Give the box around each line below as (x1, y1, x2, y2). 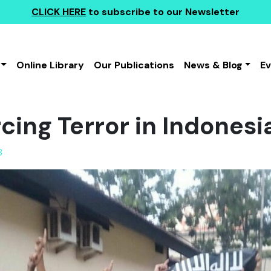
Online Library (16, 59, 84, 71)
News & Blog (183, 59, 243, 71)
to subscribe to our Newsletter (86, 5, 240, 18)
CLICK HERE (31, 5, 86, 18)
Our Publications (93, 59, 174, 71)
